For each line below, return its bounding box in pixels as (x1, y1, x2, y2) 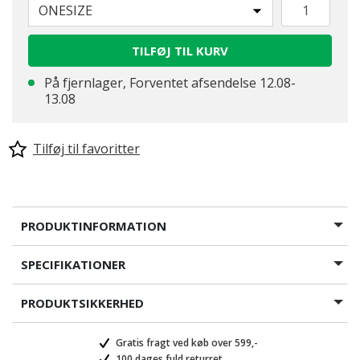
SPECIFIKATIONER (21, 256, 125, 272)
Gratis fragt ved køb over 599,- (113, 336, 258, 350)
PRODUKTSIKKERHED (21, 295, 144, 311)
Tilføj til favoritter (33, 140, 140, 157)
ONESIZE (39, 2, 92, 19)
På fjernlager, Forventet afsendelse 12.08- (44, 74, 296, 92)
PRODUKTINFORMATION (21, 218, 166, 234)
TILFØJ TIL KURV (132, 43, 228, 59)
